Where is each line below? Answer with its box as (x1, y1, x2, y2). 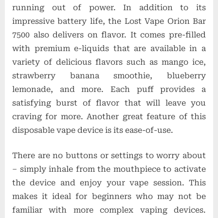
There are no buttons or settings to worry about (12, 150, 206, 160)
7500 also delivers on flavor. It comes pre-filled (12, 30, 206, 39)
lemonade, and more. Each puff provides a (12, 84, 206, 94)
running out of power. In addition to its (12, 2, 206, 12)
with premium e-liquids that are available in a (12, 43, 206, 53)
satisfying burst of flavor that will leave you (12, 98, 206, 108)
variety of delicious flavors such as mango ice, (12, 57, 206, 67)
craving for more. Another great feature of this (12, 111, 206, 121)
